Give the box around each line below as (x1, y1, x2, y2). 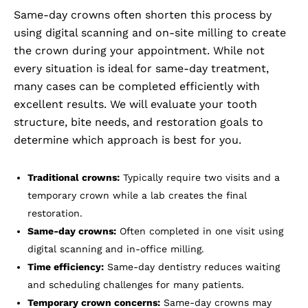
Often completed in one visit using (116, 225, 283, 237)
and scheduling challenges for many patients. (27, 279, 244, 291)
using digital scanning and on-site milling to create (14, 26, 286, 40)
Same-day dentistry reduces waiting (104, 261, 280, 273)
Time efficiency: (27, 261, 104, 273)
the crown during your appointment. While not (14, 44, 265, 58)
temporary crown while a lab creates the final (27, 190, 247, 201)
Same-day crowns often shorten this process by (14, 8, 272, 22)
